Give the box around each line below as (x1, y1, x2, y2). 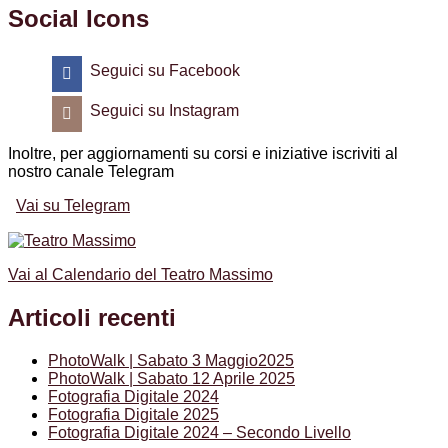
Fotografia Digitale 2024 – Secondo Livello (48, 423, 351, 441)
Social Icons (8, 5, 149, 33)
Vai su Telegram (16, 197, 130, 215)
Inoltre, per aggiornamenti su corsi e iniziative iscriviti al (8, 145, 398, 163)
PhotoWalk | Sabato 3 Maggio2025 (48, 351, 294, 369)
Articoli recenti (8, 303, 176, 331)
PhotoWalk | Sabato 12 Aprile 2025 (48, 369, 295, 387)
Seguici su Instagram (90, 102, 239, 120)
